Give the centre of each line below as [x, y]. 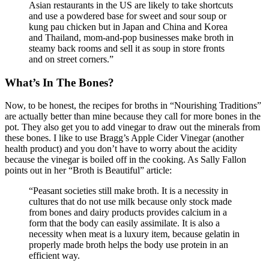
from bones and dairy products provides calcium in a [128, 213]
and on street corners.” [71, 59]
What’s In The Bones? [59, 82]
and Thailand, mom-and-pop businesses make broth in [131, 37]
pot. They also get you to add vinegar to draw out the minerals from [132, 127]
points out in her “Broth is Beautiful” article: [88, 171]
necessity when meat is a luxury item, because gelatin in [134, 234]
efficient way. [54, 256]
